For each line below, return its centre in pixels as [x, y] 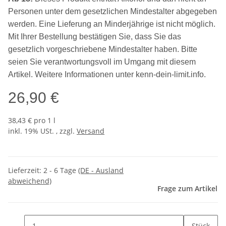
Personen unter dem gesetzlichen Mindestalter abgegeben [112, 11]
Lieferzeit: [26, 170]
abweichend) [30, 181]
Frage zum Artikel [187, 188]
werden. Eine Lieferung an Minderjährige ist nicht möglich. [112, 24]
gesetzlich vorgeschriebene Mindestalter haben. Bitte [103, 49]
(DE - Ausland [101, 170]
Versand [91, 131]
